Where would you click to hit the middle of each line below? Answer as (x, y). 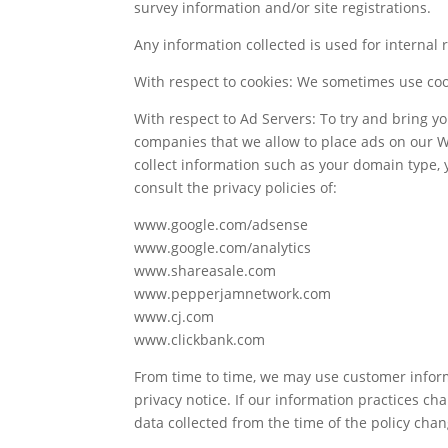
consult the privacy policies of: (236, 187)
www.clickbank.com (200, 339)
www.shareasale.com (205, 270)
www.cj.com (174, 316)
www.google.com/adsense (221, 224)
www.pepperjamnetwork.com (233, 293)
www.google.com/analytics (223, 247)
